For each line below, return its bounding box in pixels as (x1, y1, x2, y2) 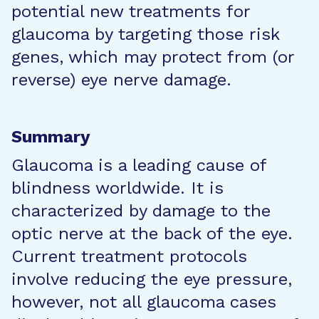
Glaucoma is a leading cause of (11, 155, 266, 175)
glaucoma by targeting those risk (11, 24, 279, 44)
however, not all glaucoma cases (11, 292, 276, 312)
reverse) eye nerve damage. (11, 70, 231, 90)
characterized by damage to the (11, 201, 271, 221)
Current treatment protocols (11, 246, 247, 266)
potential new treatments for (11, 1, 250, 21)
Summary (11, 127, 90, 147)
